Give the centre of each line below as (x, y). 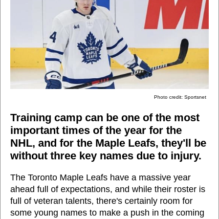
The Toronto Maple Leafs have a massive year (100, 177)
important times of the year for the (96, 131)
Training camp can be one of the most (105, 118)
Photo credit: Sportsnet (180, 97)
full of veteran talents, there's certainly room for (101, 201)
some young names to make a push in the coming (107, 212)
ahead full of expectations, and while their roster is (108, 189)
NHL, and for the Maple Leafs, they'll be (108, 143)
